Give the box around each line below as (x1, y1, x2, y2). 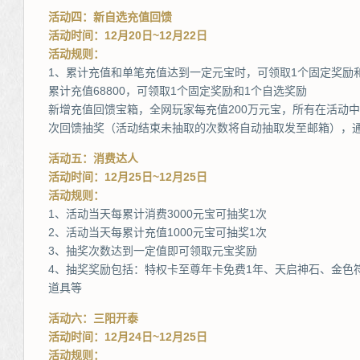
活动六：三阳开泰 (48, 312, 138, 325)
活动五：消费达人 (48, 152, 138, 165)
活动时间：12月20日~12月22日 (48, 29, 207, 42)
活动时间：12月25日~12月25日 (48, 170, 207, 183)
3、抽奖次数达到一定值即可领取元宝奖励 (48, 244, 257, 257)
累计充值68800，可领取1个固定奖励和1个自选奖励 (48, 84, 307, 97)
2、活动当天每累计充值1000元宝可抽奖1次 (48, 226, 267, 239)
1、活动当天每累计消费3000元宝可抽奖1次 (48, 207, 267, 220)
